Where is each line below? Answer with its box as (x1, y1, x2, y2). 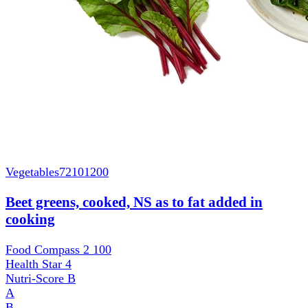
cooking (5, 211, 55, 228)
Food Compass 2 (5, 243, 93, 257)
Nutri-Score (5, 272, 67, 286)
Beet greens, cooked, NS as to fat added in (5, 194, 263, 211)
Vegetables (5, 165, 59, 179)
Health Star (5, 257, 65, 272)
